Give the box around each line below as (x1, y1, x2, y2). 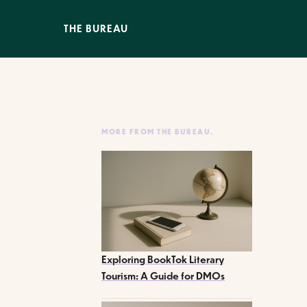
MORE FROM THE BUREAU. (101, 127, 214, 136)
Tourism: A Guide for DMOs (101, 269, 225, 282)
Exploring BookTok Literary (101, 252, 224, 266)
